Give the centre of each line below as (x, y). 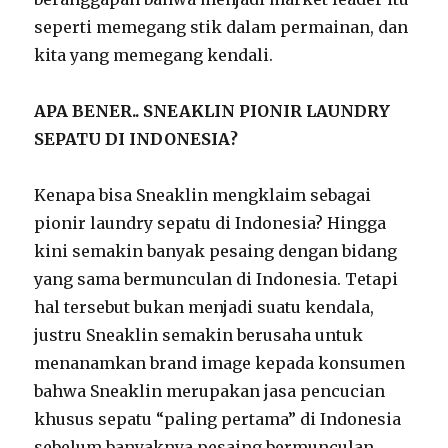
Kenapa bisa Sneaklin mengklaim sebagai (203, 194)
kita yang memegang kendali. (154, 54)
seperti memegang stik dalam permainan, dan (221, 26)
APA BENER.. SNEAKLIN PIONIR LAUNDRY (212, 110)
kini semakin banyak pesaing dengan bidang (216, 250)
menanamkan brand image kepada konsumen (220, 362)
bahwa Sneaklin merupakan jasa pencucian (210, 390)
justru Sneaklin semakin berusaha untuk (199, 334)
